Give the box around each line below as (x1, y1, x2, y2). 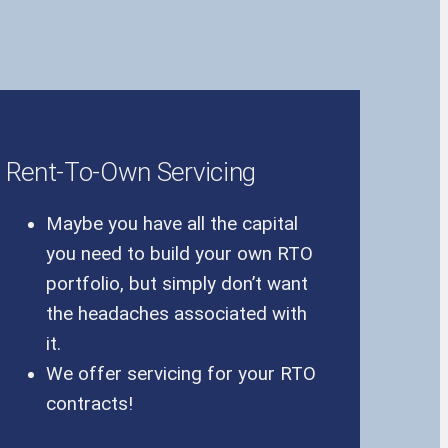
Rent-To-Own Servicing (5, 156, 256, 187)
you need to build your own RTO (45, 243, 313, 266)
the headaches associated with (45, 303, 307, 326)
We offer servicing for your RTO (45, 363, 316, 386)
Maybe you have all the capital (45, 213, 298, 236)
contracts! (45, 393, 133, 416)
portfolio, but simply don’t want (45, 273, 308, 296)
